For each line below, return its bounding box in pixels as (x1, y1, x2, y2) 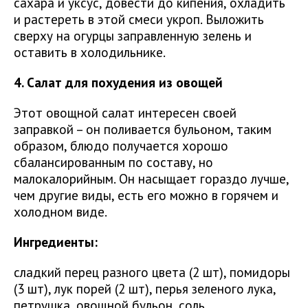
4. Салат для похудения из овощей (14, 74, 223, 91)
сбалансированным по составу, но (14, 153, 213, 171)
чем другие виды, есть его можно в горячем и (14, 186, 278, 204)
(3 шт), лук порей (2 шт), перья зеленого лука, (14, 280, 276, 298)
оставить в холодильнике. (14, 43, 166, 61)
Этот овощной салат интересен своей (14, 104, 236, 122)
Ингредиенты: (14, 233, 98, 251)
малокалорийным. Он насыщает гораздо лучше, (14, 170, 289, 188)
